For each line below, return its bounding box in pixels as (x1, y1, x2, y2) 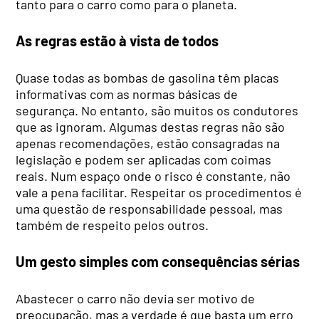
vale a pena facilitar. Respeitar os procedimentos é (16, 184, 303, 200)
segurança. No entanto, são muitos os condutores (16, 102, 299, 118)
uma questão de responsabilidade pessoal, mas (16, 200, 283, 216)
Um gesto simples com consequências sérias (16, 253, 300, 271)
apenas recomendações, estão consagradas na (16, 135, 281, 151)
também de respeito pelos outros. (16, 216, 209, 233)
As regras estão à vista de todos (16, 32, 219, 50)
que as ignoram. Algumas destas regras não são (16, 118, 286, 135)
